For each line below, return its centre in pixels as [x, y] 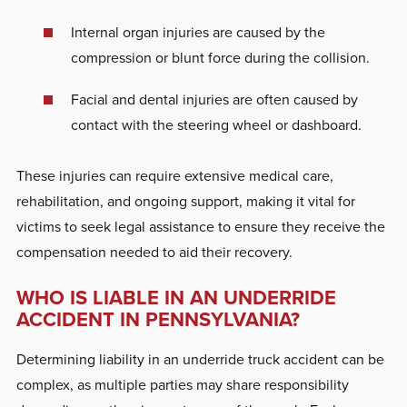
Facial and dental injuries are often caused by [214, 99]
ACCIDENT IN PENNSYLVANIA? [158, 319]
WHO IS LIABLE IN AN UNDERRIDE [176, 297]
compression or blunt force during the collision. [220, 57]
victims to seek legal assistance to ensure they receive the [200, 226]
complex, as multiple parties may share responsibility [182, 384]
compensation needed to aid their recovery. [154, 252]
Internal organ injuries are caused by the [198, 32]
